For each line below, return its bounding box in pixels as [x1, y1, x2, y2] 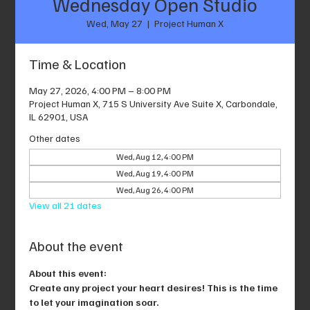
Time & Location [29, 54, 127, 73]
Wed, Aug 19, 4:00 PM [116, 167, 194, 179]
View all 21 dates [29, 199, 102, 211]
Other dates [29, 131, 81, 144]
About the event [29, 236, 124, 255]
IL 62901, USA [29, 110, 89, 122]
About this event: [29, 266, 109, 279]
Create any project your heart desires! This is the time [29, 281, 280, 293]
